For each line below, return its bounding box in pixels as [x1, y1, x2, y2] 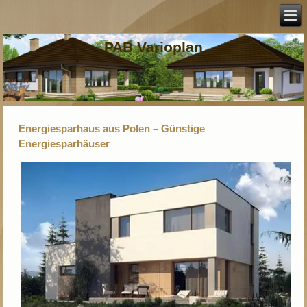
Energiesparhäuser [19, 138, 110, 150]
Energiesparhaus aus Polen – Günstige [19, 123, 206, 135]
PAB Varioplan [104, 39, 203, 56]
